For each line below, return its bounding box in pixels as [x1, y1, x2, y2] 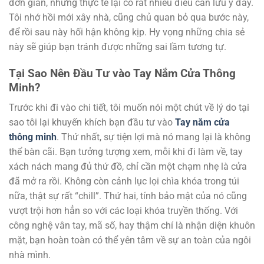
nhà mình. [9, 249, 51, 261]
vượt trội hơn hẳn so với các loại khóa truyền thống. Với [9, 205, 238, 217]
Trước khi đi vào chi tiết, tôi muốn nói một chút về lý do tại [9, 102, 249, 114]
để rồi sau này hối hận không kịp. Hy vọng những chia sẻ [9, 26, 245, 38]
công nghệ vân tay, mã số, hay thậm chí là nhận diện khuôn [9, 220, 255, 232]
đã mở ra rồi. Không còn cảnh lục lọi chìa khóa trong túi [9, 176, 239, 187]
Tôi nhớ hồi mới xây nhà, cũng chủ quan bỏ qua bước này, [9, 11, 249, 23]
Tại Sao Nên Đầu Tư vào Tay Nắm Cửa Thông [9, 66, 236, 80]
